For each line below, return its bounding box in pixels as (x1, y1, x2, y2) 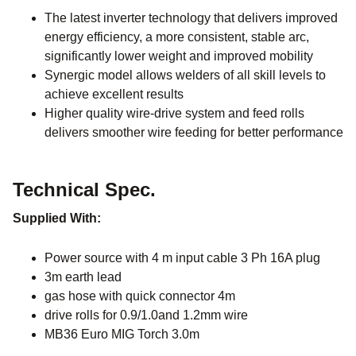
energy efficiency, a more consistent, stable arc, (44, 30, 309, 44)
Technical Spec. (13, 179, 156, 201)
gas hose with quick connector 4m (44, 289, 235, 304)
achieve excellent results (44, 87, 184, 102)
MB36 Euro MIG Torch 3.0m (44, 327, 199, 342)
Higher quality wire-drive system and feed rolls (44, 106, 304, 121)
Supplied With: (13, 211, 101, 226)
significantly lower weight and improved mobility (44, 49, 313, 64)
